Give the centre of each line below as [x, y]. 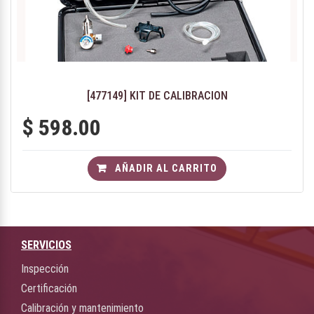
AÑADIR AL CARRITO [165, 169]
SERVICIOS [46, 245]
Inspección [45, 269]
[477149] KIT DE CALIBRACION [157, 95]
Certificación [49, 288]
